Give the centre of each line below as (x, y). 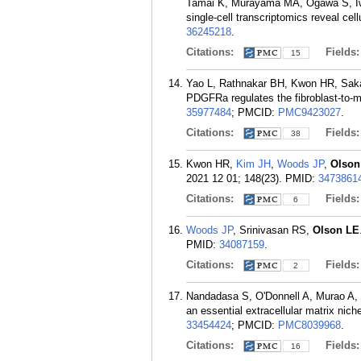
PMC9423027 (309, 112)
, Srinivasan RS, (273, 230)
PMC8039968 (309, 325)
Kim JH (253, 164)
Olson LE (336, 230)
